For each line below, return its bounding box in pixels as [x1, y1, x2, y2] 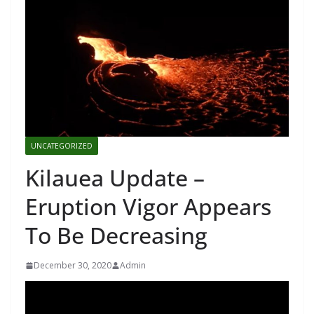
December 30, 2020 [34, 259, 111, 272]
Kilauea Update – [25, 163, 205, 193]
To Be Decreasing [25, 220, 207, 251]
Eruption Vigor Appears [25, 191, 271, 222]
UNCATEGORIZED [31, 141, 93, 151]
